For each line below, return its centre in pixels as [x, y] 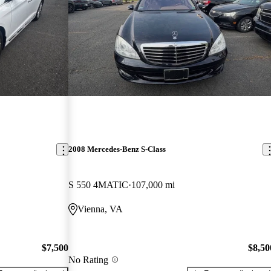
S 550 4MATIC [99, 185]
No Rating [89, 260]
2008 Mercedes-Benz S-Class [117, 149]
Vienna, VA [100, 209]
